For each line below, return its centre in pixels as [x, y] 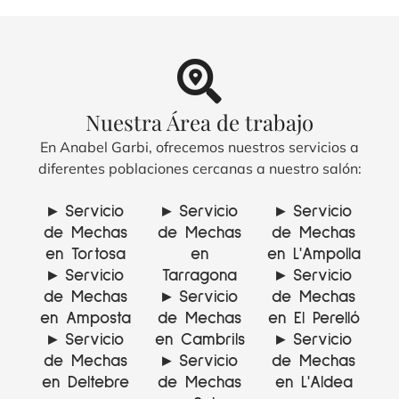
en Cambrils [199, 339]
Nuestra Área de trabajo [199, 122]
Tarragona [199, 275]
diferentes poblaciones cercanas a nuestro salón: [199, 169]
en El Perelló [313, 318]
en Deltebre [85, 382]
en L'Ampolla [313, 254]
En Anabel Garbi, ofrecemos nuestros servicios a [199, 147]
